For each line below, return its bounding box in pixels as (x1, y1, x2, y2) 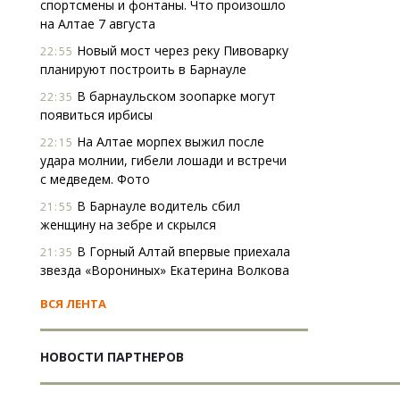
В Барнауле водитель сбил (73, 197, 240, 214)
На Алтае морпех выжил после (73, 133, 264, 150)
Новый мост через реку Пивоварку (73, 42, 288, 59)
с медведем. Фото (40, 171, 150, 187)
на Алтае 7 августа (40, 15, 155, 32)
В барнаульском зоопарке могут (73, 87, 276, 104)
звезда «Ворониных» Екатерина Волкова (40, 262, 289, 279)
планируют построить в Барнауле (40, 61, 246, 78)
